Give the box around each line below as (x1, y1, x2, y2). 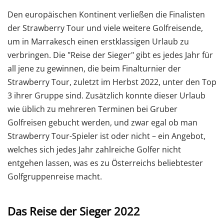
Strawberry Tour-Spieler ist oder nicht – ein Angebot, (7, 130, 205, 141)
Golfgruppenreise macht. (7, 170, 102, 182)
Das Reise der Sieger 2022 (7, 203, 140, 218)
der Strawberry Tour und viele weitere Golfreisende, (7, 22, 203, 33)
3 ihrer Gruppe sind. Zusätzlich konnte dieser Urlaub (7, 89, 205, 101)
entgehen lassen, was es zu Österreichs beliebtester (7, 157, 203, 168)
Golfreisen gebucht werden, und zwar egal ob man (7, 116, 197, 128)
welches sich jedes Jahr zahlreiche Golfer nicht (7, 143, 181, 155)
